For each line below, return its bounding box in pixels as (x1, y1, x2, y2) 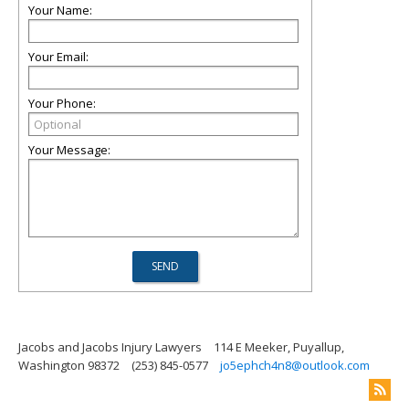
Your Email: (28, 48, 89, 65)
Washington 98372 (18, 357, 120, 373)
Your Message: (28, 142, 110, 158)
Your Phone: (28, 95, 96, 111)
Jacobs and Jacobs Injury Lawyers (18, 339, 202, 355)
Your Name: (28, 2, 92, 18)
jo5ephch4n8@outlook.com (220, 357, 370, 373)
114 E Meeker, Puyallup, (214, 339, 344, 355)
